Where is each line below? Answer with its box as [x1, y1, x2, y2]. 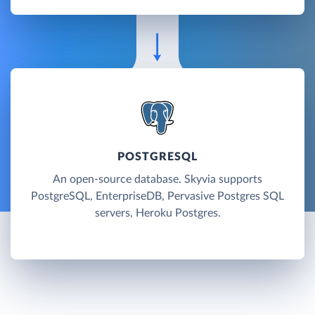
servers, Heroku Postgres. [94, 207, 221, 219]
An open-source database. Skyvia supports [53, 173, 262, 185]
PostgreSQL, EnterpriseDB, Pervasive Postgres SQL [31, 190, 284, 202]
